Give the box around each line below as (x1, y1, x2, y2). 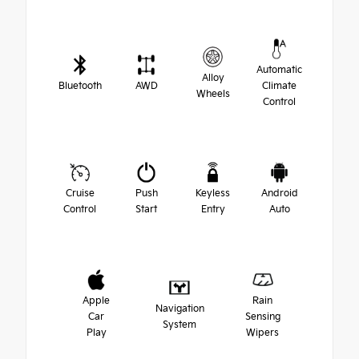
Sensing (244, 311, 280, 324)
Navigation (155, 303, 204, 316)
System (163, 319, 196, 332)
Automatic (256, 64, 302, 77)
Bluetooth (58, 80, 102, 93)
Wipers (246, 327, 280, 340)
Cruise (65, 188, 95, 200)
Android (260, 188, 298, 200)
